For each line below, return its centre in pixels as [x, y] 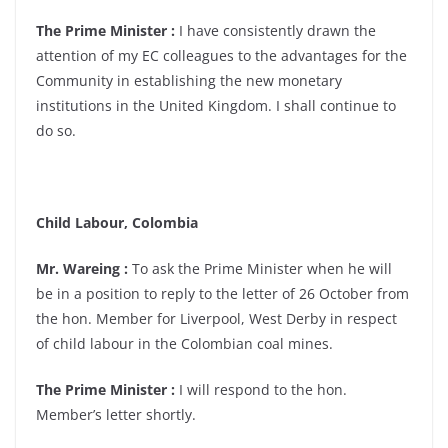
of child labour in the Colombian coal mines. [184, 343]
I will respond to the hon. [261, 389]
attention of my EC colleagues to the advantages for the [221, 55]
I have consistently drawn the [275, 30]
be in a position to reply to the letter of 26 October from [222, 293]
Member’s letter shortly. [116, 414]
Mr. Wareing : [82, 268]
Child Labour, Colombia [117, 222]
